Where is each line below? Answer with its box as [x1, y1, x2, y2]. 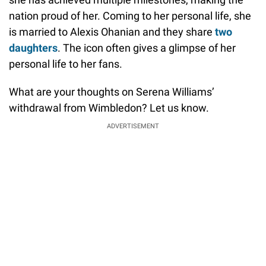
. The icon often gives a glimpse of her [58, 42, 236, 55]
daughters [9, 42, 58, 55]
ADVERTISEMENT [107, 122, 159, 131]
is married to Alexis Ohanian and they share [9, 26, 215, 39]
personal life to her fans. [9, 58, 122, 71]
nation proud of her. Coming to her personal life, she [9, 9, 251, 23]
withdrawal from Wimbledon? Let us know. [9, 102, 209, 115]
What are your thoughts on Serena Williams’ [9, 85, 214, 99]
